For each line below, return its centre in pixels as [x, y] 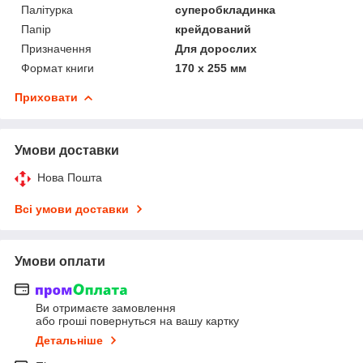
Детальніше [69, 341]
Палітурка [47, 9]
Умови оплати [60, 261]
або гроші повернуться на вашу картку [137, 321]
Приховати [46, 97]
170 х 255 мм [211, 68]
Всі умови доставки [72, 209]
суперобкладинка [226, 9]
